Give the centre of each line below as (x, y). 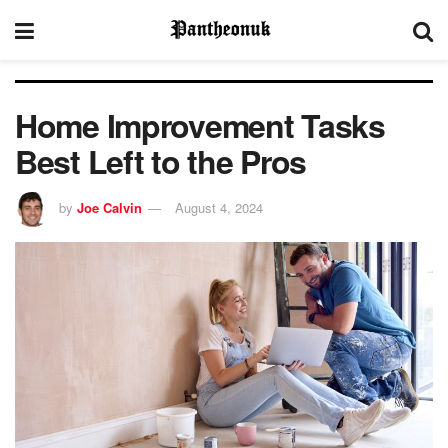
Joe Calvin (109, 207)
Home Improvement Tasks (200, 125)
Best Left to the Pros (161, 161)
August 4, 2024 (219, 207)
